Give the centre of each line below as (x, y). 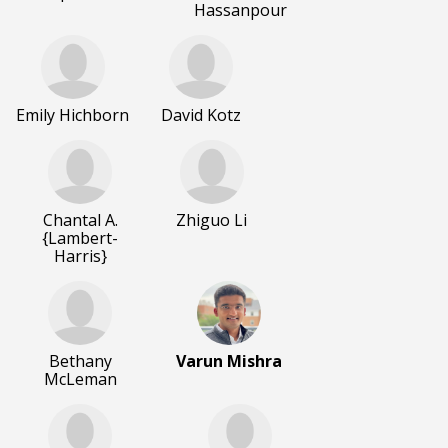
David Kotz (201, 115)
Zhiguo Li (211, 220)
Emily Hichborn (72, 115)
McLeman (80, 379)
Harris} (80, 256)
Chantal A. (80, 220)
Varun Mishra (229, 361)
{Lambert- (80, 238)
